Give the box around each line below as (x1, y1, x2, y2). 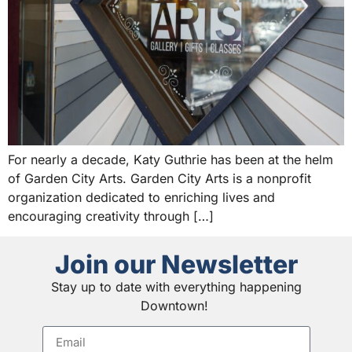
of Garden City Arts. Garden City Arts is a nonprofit (8, 170, 311, 186)
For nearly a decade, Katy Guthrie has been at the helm (8, 151, 333, 167)
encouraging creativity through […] (8, 207, 214, 224)
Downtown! (140, 298, 212, 313)
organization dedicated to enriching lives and (8, 189, 275, 205)
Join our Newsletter (54, 249, 298, 280)
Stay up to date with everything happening (50, 279, 302, 295)
